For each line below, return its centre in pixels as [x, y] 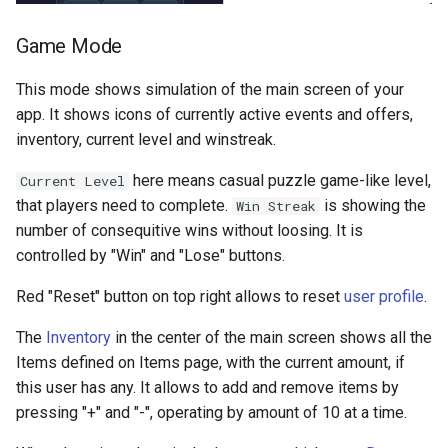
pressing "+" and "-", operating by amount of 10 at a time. [211, 412]
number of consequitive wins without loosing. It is [189, 230]
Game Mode [69, 45]
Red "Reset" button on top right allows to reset [180, 296]
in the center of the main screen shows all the [271, 337]
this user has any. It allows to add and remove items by [207, 387]
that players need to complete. [124, 205]
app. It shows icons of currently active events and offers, [214, 114]
